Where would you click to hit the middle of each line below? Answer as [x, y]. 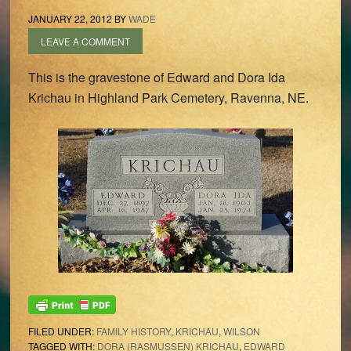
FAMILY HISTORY [133, 331]
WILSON [241, 331]
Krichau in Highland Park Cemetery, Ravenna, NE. [168, 98]
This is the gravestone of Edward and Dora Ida [156, 77]
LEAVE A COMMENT [85, 41]
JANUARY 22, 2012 [70, 18]
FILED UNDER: [62, 331]
